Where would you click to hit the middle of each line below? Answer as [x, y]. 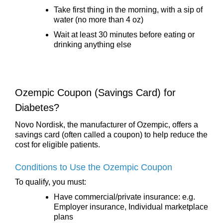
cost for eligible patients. [57, 144]
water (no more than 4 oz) [99, 20]
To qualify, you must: [51, 182]
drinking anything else [93, 45]
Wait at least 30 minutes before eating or [124, 35]
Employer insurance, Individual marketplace [131, 207]
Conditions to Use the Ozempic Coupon [94, 167]
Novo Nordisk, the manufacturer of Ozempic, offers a [107, 124]
